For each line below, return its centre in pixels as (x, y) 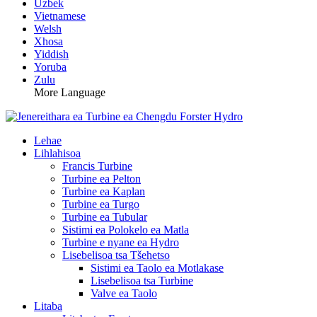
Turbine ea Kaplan (104, 191)
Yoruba (50, 67)
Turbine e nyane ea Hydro (121, 242)
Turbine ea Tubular (105, 217)
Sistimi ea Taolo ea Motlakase (157, 268)
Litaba (48, 306)
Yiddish (51, 54)
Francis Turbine (97, 166)
